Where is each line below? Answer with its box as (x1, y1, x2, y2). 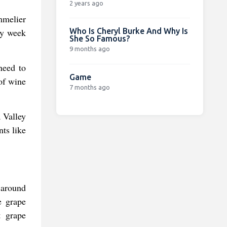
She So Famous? (69, 33, 130, 43)
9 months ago (69, 45, 110, 52)
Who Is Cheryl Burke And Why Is (69, 26, 188, 35)
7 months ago (69, 83, 110, 91)
